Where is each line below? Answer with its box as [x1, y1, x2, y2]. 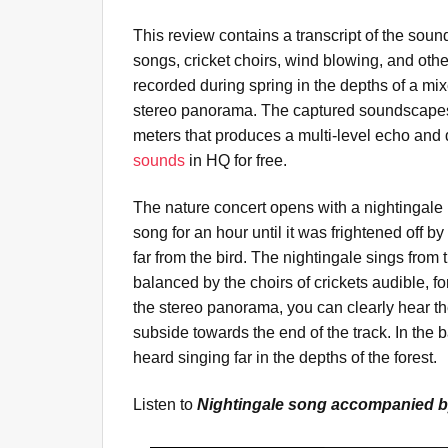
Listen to [133, 396, 197, 413]
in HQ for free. [185, 152, 287, 169]
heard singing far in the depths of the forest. [133, 349, 437, 366]
